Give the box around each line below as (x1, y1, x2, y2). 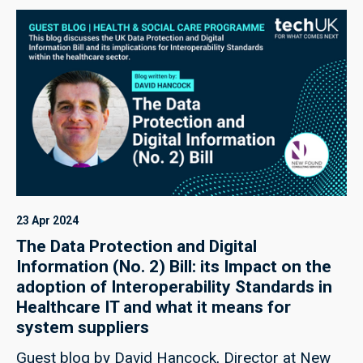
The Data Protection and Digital (16, 236, 257, 256)
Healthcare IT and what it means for (16, 297, 291, 317)
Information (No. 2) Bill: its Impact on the (16, 256, 331, 276)
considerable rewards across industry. (16, 18, 284, 37)
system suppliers (16, 317, 149, 337)
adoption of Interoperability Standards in (16, 276, 332, 297)
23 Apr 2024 (16, 213, 79, 227)
